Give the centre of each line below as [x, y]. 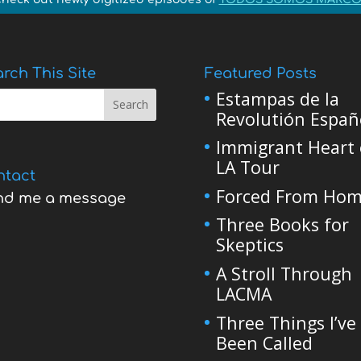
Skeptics [249, 245]
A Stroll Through [284, 274]
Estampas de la [277, 98]
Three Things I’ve [286, 322]
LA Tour [247, 168]
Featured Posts [260, 73]
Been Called [264, 342]
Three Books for [282, 225]
